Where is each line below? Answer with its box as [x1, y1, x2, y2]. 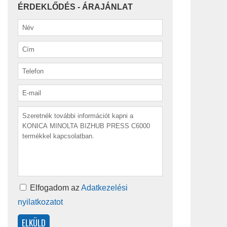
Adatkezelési [81, 183, 128, 193]
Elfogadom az [28, 183, 81, 193]
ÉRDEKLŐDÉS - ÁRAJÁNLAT [18, 3, 133, 12]
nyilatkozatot [18, 198, 63, 207]
